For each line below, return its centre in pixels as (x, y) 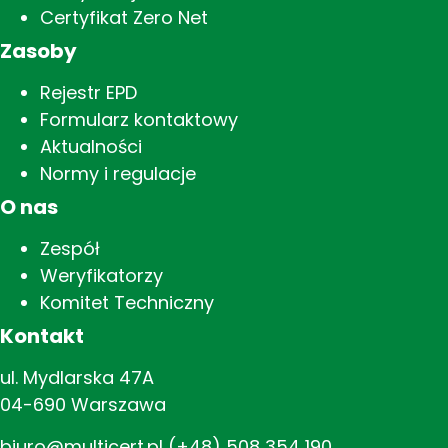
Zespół (70, 249)
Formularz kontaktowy (139, 120)
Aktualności (91, 147)
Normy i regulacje (118, 174)
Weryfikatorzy (101, 276)
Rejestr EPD (88, 93)
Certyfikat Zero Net (124, 18)
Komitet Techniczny (127, 303)
